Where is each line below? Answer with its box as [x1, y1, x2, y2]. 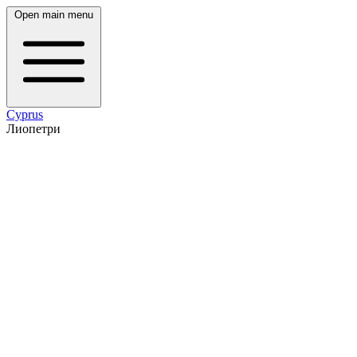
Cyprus [6, 108, 43, 121]
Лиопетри [6, 122, 61, 135]
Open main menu [14, 9, 93, 21]
